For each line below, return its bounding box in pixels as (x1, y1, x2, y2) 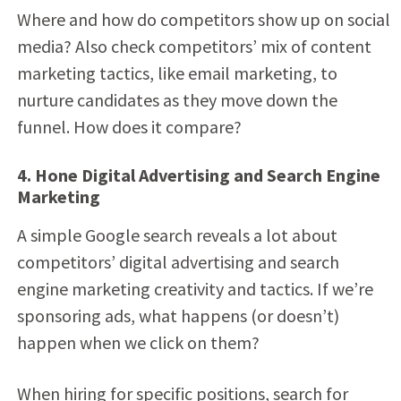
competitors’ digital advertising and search (16, 250, 339, 273)
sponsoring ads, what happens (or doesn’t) (16, 303, 339, 327)
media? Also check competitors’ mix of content (16, 34, 371, 57)
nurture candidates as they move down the (16, 88, 337, 111)
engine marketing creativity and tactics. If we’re (16, 277, 373, 300)
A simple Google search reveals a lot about (16, 223, 337, 246)
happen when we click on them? (16, 330, 260, 354)
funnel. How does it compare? (16, 115, 242, 138)
